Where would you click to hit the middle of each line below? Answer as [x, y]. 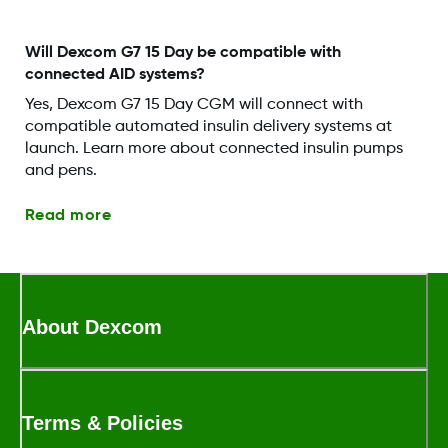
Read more [68, 216]
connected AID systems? [114, 75]
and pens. [60, 171]
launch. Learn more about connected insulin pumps [213, 149]
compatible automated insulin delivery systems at [208, 127]
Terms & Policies [102, 423]
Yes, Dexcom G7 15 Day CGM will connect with [193, 105]
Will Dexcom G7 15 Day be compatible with [182, 53]
